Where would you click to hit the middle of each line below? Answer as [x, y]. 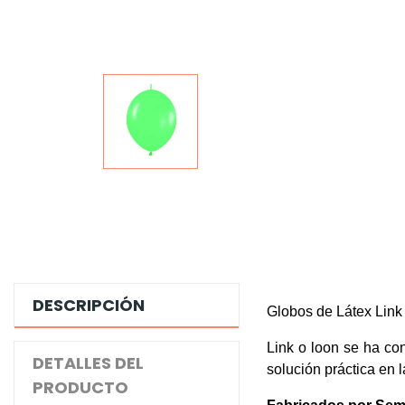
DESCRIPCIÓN [89, 305]
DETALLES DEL [88, 363]
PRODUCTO [80, 387]
